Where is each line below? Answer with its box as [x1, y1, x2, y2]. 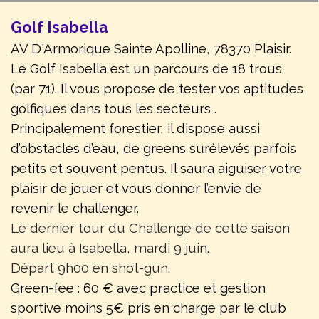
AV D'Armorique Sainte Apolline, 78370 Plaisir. [11, 41, 291, 57]
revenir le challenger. [11, 200, 139, 216]
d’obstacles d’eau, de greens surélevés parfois [11, 140, 296, 157]
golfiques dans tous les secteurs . [11, 100, 216, 117]
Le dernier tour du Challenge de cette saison [11, 220, 290, 236]
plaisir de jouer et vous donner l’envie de [11, 180, 261, 197]
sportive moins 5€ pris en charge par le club [11, 300, 286, 316]
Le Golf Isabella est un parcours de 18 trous [11, 61, 282, 77]
